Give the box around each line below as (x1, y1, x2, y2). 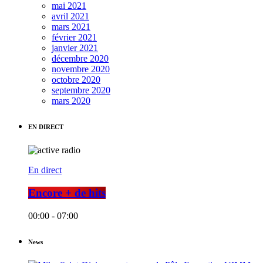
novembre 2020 (52, 64, 110, 75)
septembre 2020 (52, 85, 110, 96)
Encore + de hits (28, 187, 106, 200)
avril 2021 (52, 11, 89, 22)
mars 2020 (52, 96, 90, 106)
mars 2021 (52, 22, 90, 32)
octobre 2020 (52, 75, 100, 85)
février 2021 (52, 32, 97, 43)
